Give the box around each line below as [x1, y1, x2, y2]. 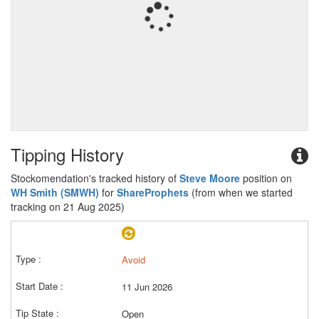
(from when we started [189, 185, 293, 199]
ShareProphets [117, 185, 189, 199]
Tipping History [11, 142, 124, 167]
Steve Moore [179, 171, 240, 185]
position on [240, 171, 292, 185]
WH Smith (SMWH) [11, 185, 99, 199]
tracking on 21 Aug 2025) [11, 199, 125, 214]
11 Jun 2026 [122, 280, 172, 293]
